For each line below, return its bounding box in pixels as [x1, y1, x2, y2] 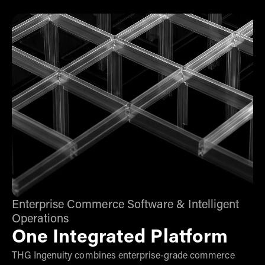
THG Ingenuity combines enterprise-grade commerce [12, 251, 235, 261]
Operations [12, 214, 69, 226]
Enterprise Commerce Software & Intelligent [12, 199, 240, 212]
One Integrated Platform [12, 228, 228, 248]
